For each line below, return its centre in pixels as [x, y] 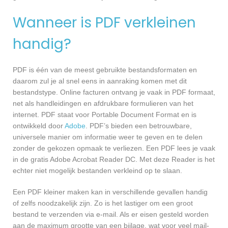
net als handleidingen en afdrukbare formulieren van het [103, 103]
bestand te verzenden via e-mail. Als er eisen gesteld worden [111, 214]
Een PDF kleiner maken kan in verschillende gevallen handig [110, 192]
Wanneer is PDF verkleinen [104, 22]
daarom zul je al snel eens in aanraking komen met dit [100, 81]
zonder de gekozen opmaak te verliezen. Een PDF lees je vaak [114, 148]
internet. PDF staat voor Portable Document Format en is [105, 114]
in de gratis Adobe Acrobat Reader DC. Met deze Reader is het [114, 159]
